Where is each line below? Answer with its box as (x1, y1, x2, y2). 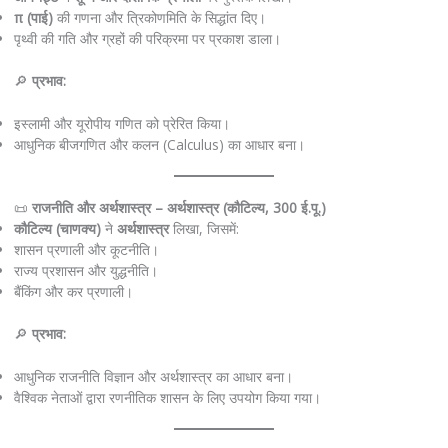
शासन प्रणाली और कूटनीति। (13, 240, 159, 260)
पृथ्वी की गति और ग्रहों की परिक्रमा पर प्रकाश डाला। (13, 29, 281, 49)
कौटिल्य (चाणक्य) (13, 219, 101, 239)
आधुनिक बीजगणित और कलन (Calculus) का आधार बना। (13, 134, 305, 154)
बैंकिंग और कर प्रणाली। (13, 282, 133, 302)
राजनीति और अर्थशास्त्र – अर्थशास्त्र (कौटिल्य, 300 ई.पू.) (31, 198, 326, 218)
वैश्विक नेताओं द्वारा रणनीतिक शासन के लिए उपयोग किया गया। (13, 387, 321, 407)
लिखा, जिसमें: (168, 219, 239, 239)
